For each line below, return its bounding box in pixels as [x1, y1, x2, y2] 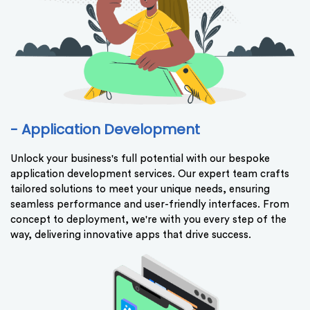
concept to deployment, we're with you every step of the [10, 215, 286, 226]
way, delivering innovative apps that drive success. [10, 230, 251, 241]
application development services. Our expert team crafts [10, 169, 289, 180]
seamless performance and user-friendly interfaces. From [10, 199, 289, 210]
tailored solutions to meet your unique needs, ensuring [10, 184, 270, 195]
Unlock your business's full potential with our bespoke [10, 154, 270, 165]
